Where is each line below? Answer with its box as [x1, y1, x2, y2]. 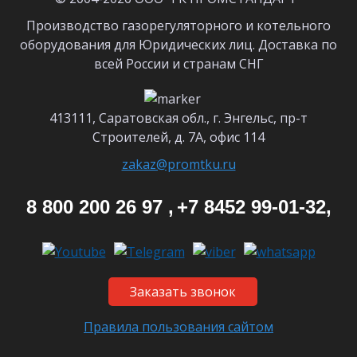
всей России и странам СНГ [93, 55, 264, 73]
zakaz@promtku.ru [121, 155, 236, 173]
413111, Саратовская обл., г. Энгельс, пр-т [49, 109, 308, 127]
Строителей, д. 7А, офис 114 [92, 128, 265, 146]
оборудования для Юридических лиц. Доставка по [20, 36, 337, 53]
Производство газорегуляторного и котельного [26, 17, 331, 34]
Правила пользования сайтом [84, 318, 273, 335]
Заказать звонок [129, 283, 236, 300]
